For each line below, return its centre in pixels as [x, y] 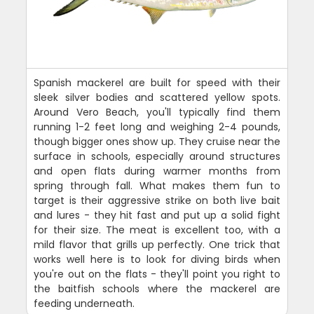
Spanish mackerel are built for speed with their [157, 82]
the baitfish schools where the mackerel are [157, 288]
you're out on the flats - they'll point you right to [157, 274]
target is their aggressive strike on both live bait [157, 200]
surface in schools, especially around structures [157, 156]
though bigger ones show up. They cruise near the [157, 141]
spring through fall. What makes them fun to [157, 185]
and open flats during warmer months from [157, 171]
